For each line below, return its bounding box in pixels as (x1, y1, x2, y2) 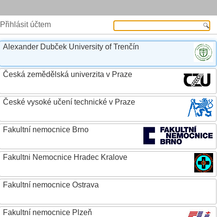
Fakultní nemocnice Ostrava (3, 181, 99, 189)
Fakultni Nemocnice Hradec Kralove (3, 153, 127, 161)
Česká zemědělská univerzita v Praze (3, 70, 132, 78)
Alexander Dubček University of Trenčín (3, 43, 139, 51)
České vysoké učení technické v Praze (3, 98, 135, 106)
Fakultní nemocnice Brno (3, 125, 89, 134)
